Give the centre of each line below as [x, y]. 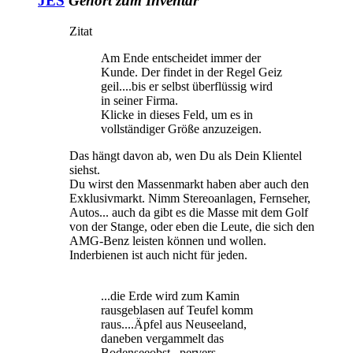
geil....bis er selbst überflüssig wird [187, 86]
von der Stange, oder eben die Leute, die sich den [192, 226]
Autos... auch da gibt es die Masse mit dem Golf [189, 212]
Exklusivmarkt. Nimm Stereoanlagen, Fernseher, [190, 198]
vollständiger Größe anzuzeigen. [181, 128]
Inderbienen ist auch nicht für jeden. [158, 255]
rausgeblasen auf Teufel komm [177, 310]
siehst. [85, 169]
